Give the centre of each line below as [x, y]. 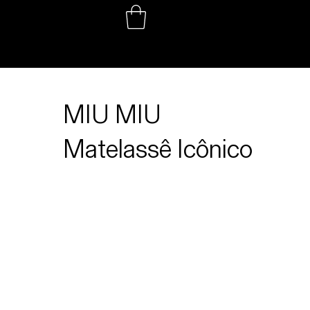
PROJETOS [163, 46]
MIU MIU [112, 112]
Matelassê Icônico [157, 147]
